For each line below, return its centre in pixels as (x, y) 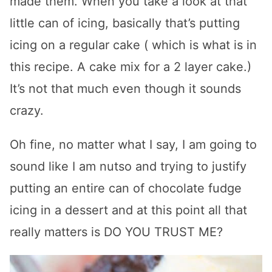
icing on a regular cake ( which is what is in (133, 45)
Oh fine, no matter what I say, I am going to (133, 144)
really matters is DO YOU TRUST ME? (116, 232)
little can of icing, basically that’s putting (125, 23)
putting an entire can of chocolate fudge (126, 188)
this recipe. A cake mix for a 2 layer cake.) (131, 66)
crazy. (27, 110)
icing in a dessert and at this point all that (128, 210)
